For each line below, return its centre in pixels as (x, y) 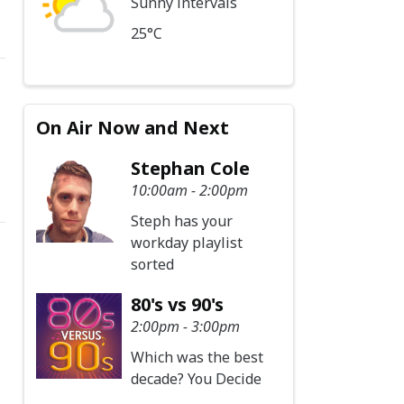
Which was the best (197, 357)
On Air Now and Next (133, 127)
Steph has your (182, 220)
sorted (153, 264)
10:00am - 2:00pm (190, 190)
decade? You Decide (197, 378)
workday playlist (187, 242)
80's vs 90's (178, 304)
